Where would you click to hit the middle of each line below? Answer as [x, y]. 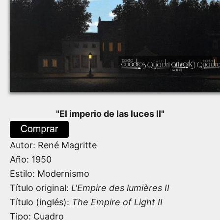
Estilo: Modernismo [50, 173]
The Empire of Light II [117, 202]
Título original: [41, 188]
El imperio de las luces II [110, 113]
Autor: [24, 145]
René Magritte [67, 145]
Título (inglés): [41, 202]
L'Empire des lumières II [120, 188]
